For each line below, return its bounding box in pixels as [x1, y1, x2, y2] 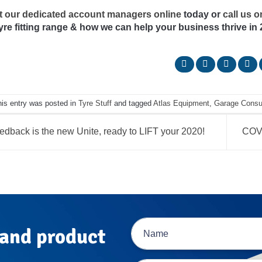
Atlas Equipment [153, 99, 209, 108]
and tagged [112, 99, 153, 108]
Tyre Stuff [78, 99, 112, 108]
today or [181, 9, 223, 19]
